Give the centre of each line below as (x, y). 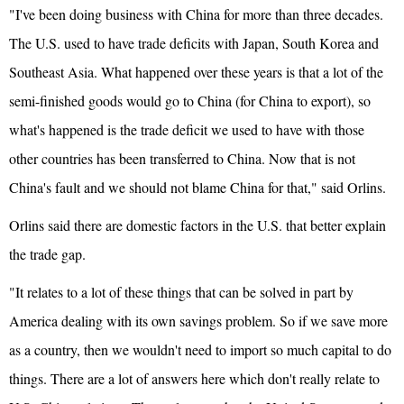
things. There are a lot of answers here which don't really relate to (194, 379)
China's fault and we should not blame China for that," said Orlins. (197, 188)
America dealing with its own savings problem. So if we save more (198, 321)
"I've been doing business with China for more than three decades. (196, 14)
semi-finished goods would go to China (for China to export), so (190, 101)
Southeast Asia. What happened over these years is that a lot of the (196, 72)
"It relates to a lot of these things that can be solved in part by (181, 292)
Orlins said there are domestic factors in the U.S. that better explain (197, 225)
